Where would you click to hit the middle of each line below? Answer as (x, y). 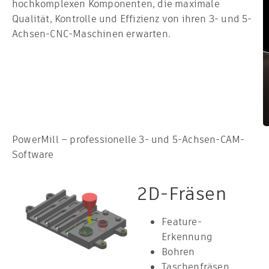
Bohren (178, 252)
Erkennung (187, 237)
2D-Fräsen (182, 194)
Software (33, 155)
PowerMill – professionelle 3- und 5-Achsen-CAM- (128, 140)
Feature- (182, 222)
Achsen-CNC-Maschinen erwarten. (91, 34)
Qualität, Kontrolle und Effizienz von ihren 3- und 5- (132, 19)
